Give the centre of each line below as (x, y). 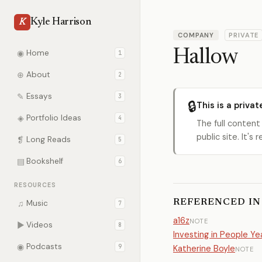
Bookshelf (45, 161)
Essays (39, 96)
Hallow (206, 58)
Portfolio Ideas (54, 118)
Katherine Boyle (204, 249)
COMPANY (196, 35)
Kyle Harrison (61, 22)
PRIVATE (244, 35)
